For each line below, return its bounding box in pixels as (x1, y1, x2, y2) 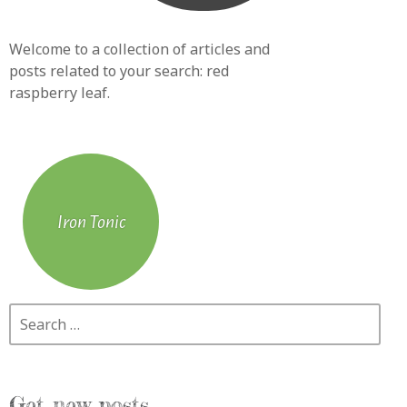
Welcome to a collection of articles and (9, 38, 270, 59)
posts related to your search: (9, 60, 206, 81)
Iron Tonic (56, 211, 125, 232)
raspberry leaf (9, 82, 107, 103)
